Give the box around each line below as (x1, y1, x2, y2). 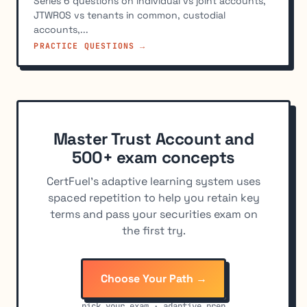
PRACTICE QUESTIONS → (34, 40, 146, 51)
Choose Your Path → (100, 271, 207, 286)
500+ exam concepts (72, 147, 235, 169)
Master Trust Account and (53, 128, 254, 150)
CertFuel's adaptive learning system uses (47, 173, 260, 188)
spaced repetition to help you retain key (47, 190, 260, 205)
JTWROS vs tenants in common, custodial (34, 9, 226, 22)
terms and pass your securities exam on (49, 206, 258, 221)
